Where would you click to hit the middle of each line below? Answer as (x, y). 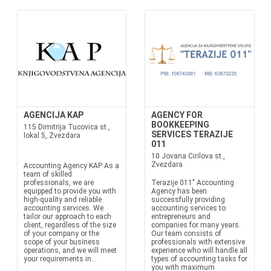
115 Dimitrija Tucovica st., (67, 127)
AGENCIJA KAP (53, 115)
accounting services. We (63, 208)
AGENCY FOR (177, 115)
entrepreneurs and (181, 217)
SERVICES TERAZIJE (192, 134)
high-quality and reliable (62, 200)
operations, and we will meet (70, 250)
